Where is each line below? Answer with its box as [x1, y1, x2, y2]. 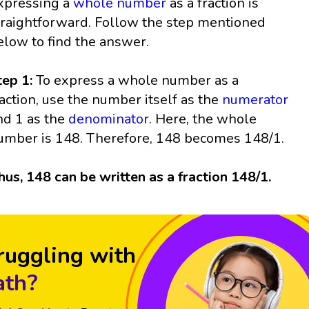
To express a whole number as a [36, 71, 239, 90]
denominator [68, 110, 150, 129]
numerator [222, 90, 289, 110]
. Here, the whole [149, 110, 257, 129]
